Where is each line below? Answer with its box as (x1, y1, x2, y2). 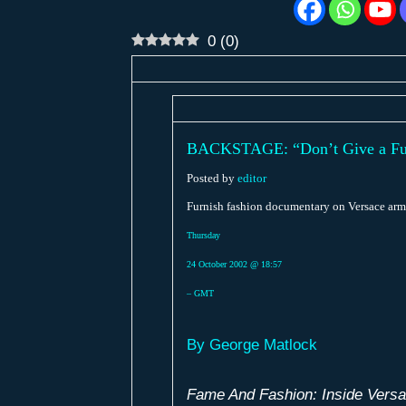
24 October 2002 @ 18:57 (186, 259, 282, 270)
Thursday (186, 230, 220, 241)
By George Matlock (186, 335, 317, 353)
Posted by (186, 171, 237, 186)
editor (237, 171, 266, 186)
